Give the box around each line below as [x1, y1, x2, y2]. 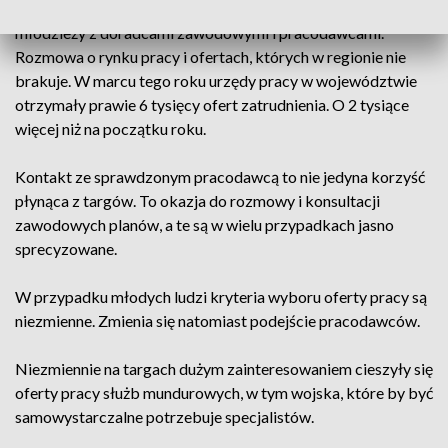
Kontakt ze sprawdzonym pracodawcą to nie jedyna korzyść [15, 167, 425, 186]
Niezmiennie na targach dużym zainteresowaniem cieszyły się [15, 359, 433, 378]
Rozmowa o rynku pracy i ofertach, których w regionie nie [15, 47, 406, 66]
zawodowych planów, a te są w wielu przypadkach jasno [15, 215, 394, 234]
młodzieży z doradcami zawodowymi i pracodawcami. [15, 23, 384, 42]
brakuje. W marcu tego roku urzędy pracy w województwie [15, 71, 417, 90]
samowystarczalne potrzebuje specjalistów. [15, 407, 314, 426]
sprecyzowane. [15, 239, 117, 258]
